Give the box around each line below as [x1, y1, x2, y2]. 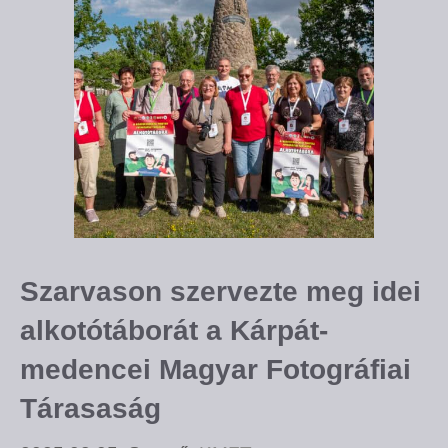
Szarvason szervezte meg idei [20, 275, 421, 307]
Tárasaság [20, 392, 161, 424]
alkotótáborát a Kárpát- [20, 314, 328, 346]
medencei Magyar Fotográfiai [20, 353, 411, 385]
